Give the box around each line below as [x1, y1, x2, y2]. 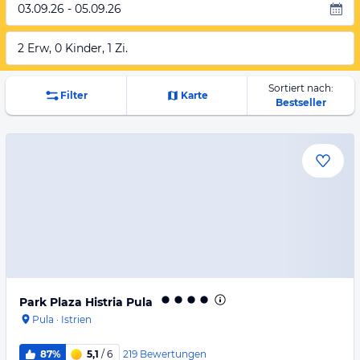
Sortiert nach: [268, 82, 333, 94]
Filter [59, 89, 88, 101]
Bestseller [275, 96, 326, 108]
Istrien [61, 313, 92, 325]
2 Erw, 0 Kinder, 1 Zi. [18, 41, 128, 55]
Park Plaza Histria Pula [19, 295, 153, 309]
